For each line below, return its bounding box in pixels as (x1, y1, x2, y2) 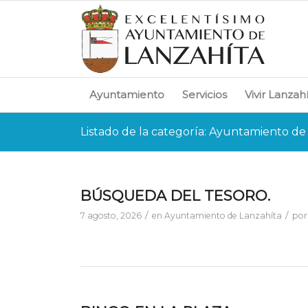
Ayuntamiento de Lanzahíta (164, 210, 283, 221)
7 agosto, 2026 (80, 210, 142, 221)
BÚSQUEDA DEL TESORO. (80, 187, 271, 204)
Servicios (182, 88, 228, 101)
